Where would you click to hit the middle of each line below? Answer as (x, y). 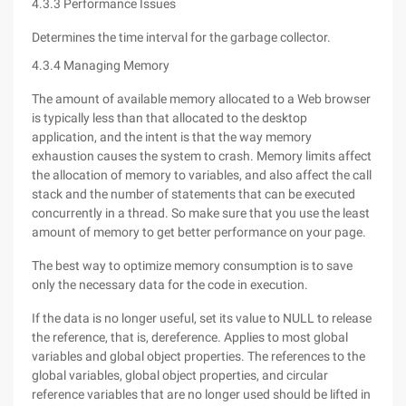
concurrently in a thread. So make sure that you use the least (201, 213)
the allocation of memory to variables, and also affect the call (202, 175)
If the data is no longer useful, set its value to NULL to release (202, 318)
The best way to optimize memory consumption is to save (192, 266)
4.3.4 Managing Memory (101, 65)
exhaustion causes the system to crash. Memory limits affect (202, 156)
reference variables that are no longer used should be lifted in (201, 394)
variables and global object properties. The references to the (198, 356)
